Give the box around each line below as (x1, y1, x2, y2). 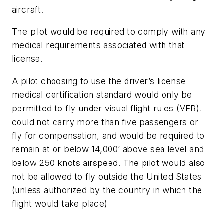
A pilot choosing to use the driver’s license (12, 75, 186, 86)
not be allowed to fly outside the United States (12, 171, 202, 182)
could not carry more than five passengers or (12, 116, 199, 127)
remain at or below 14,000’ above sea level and (12, 144, 204, 154)
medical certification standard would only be (12, 89, 192, 100)
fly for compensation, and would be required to (12, 130, 205, 141)
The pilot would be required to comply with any (12, 26, 206, 37)
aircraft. (12, 4, 44, 15)
